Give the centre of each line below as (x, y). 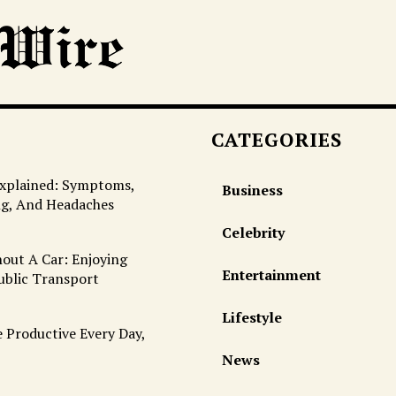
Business (252, 190)
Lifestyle (251, 317)
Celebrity (253, 232)
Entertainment (271, 274)
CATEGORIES (276, 139)
